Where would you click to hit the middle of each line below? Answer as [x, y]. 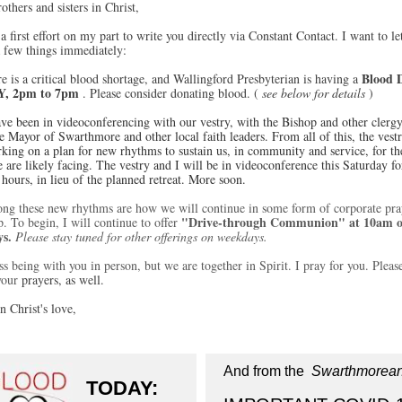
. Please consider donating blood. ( [170, 93]
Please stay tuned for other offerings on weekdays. [141, 236]
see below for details [314, 93]
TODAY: [125, 388]
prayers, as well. [63, 280]
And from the [266, 371]
